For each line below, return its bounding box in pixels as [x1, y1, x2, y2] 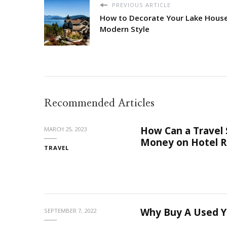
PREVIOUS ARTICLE [110, 1, 171, 9]
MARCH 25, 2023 [44, 125, 87, 133]
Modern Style [100, 24, 149, 34]
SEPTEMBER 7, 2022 [44, 207, 96, 215]
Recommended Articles [44, 98, 155, 109]
